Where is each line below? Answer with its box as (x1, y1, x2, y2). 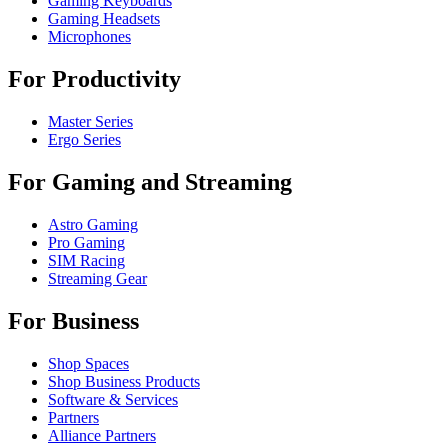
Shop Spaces (48, 354, 129, 372)
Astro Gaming (48, 215, 138, 233)
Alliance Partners (48, 426, 156, 444)
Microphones (48, 28, 131, 46)
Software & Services (48, 390, 178, 408)
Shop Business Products (48, 372, 200, 390)
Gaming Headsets (48, 10, 160, 28)
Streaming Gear (48, 269, 147, 287)
